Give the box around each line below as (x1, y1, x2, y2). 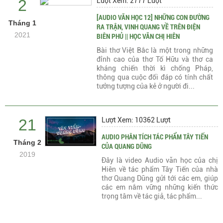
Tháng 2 (13, 138, 41, 146)
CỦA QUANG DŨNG (102, 141, 152, 151)
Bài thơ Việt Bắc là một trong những (97, 46, 213, 54)
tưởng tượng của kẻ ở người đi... (97, 82, 195, 90)
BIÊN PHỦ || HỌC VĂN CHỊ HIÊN (97, 31, 180, 41)
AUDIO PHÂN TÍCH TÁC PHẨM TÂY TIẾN (102, 132, 209, 141)
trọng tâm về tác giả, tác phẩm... (102, 192, 203, 200)
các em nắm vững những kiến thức (102, 183, 218, 191)
